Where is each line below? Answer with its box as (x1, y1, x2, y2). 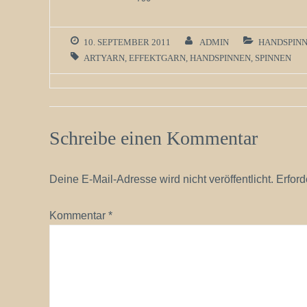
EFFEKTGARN (129, 53, 186, 63)
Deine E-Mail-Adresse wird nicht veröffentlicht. (49, 173, 273, 185)
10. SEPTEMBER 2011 (84, 38, 171, 47)
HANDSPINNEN (190, 53, 251, 63)
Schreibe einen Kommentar (49, 127, 258, 149)
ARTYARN (84, 53, 125, 63)
